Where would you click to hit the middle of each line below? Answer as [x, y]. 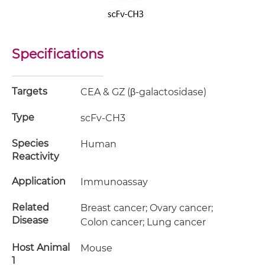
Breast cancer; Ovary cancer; [147, 208]
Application [39, 181]
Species [30, 143]
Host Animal [41, 248]
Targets [30, 91]
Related [30, 207]
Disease [30, 220]
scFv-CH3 [103, 118]
